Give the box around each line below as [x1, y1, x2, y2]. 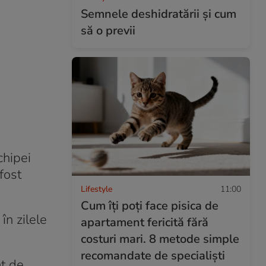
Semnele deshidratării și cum [81, 5, 236, 22]
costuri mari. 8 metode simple [81, 230, 239, 247]
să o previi [81, 22, 135, 39]
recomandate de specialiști [81, 247, 225, 264]
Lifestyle [81, 183, 112, 195]
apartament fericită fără [81, 214, 208, 230]
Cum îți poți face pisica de [81, 197, 218, 214]
